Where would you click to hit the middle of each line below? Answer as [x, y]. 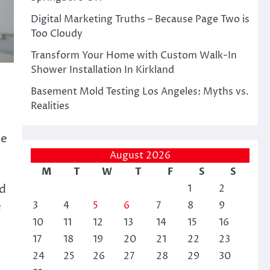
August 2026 [140, 155]
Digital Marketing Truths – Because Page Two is [140, 19]
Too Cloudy [56, 34]
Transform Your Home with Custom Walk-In [133, 55]
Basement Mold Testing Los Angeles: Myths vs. [140, 92]
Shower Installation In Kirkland [102, 70]
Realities [50, 106]
